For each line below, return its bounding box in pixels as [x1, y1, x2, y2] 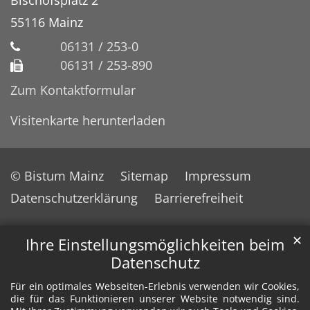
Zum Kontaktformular [10, 81, 136, 98]
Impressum [185, 167, 251, 184]
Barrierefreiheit [154, 189, 243, 206]
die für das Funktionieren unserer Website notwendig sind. [10, 292, 300, 306]
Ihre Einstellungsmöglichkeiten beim [26, 235, 284, 255]
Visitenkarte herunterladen [10, 111, 165, 129]
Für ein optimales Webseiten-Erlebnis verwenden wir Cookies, [10, 280, 300, 293]
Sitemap [120, 167, 168, 184]
